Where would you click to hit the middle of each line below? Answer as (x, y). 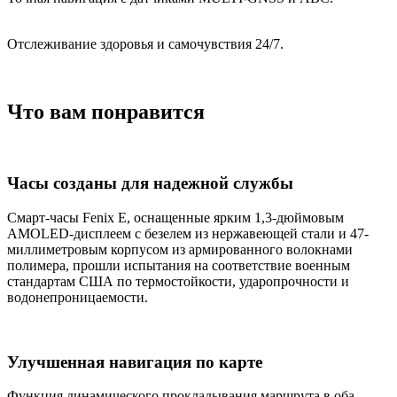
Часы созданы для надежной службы (150, 183)
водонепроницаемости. (78, 297)
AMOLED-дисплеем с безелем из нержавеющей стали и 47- (188, 233)
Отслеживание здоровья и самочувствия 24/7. (147, 43)
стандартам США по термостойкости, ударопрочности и (178, 281)
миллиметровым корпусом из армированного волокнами (180, 249)
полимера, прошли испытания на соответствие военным (179, 265)
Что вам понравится (106, 111)
